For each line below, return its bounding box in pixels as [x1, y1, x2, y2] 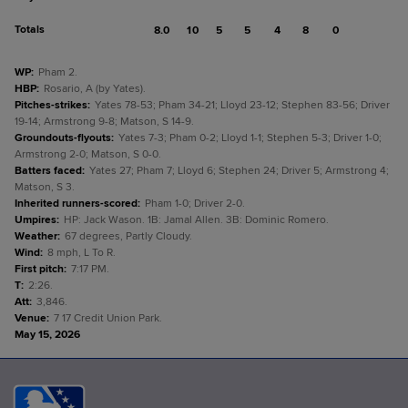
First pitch [15, 262, 64, 276]
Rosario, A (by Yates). [44, 82, 146, 96]
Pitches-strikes [15, 98, 87, 112]
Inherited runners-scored [15, 197, 138, 210]
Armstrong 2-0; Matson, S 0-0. [15, 148, 161, 161]
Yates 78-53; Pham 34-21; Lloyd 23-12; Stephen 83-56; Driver [95, 98, 390, 112]
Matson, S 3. [15, 180, 75, 194]
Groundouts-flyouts [15, 131, 111, 145]
